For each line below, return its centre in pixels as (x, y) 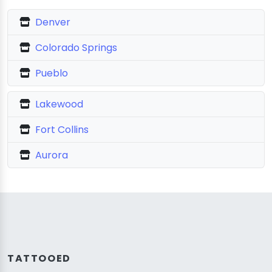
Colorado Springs (76, 47)
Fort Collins (62, 129)
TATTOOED (39, 258)
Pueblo (52, 73)
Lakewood (59, 104)
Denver (53, 22)
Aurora (52, 155)
